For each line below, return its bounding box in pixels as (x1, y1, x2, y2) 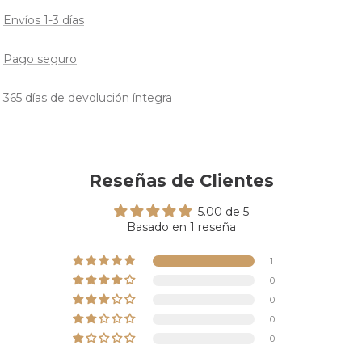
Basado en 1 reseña (126, 220, 236, 234)
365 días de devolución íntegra (3, 90, 172, 105)
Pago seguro (3, 52, 77, 66)
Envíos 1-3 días (3, 13, 84, 27)
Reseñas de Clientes (88, 170, 274, 191)
